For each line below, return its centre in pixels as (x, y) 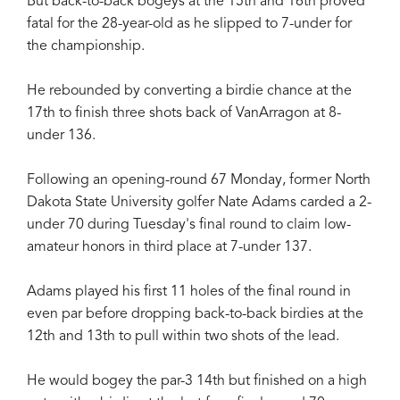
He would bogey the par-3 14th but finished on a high (197, 381)
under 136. (61, 135)
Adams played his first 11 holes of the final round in (189, 292)
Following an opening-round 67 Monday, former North (199, 180)
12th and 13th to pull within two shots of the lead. (183, 336)
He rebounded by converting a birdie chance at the (189, 91)
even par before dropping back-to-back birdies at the (195, 314)
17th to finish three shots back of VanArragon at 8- (184, 113)
